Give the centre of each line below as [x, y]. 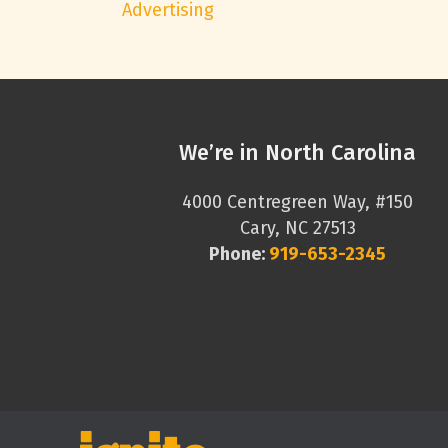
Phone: [239, 254]
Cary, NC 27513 [297, 228]
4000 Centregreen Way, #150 [298, 202]
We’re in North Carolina [298, 152]
